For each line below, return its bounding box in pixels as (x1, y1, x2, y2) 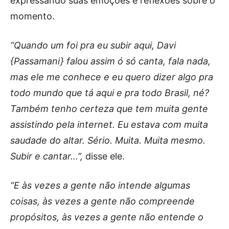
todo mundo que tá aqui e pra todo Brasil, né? (10, 87, 209, 98)
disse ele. (83, 150, 125, 162)
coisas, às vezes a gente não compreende (10, 195, 195, 207)
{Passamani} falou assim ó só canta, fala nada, (10, 55, 211, 66)
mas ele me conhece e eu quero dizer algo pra (10, 71, 213, 82)
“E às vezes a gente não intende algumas (10, 179, 190, 191)
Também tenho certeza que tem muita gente (10, 103, 208, 114)
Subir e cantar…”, (10, 150, 83, 162)
